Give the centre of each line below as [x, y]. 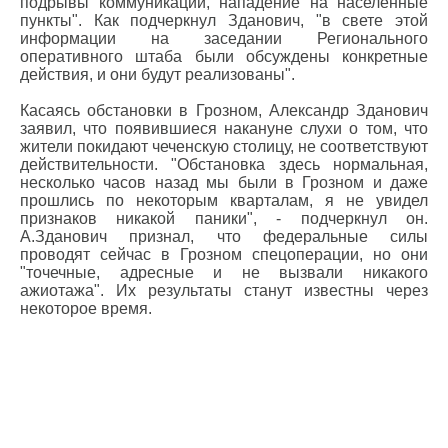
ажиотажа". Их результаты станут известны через [224, 290]
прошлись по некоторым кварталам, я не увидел [224, 200]
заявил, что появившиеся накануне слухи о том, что [224, 128]
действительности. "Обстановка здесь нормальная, [224, 164]
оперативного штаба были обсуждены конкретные [224, 56]
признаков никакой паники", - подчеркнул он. [224, 218]
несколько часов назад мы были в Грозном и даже [224, 182]
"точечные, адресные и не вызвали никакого [224, 272]
